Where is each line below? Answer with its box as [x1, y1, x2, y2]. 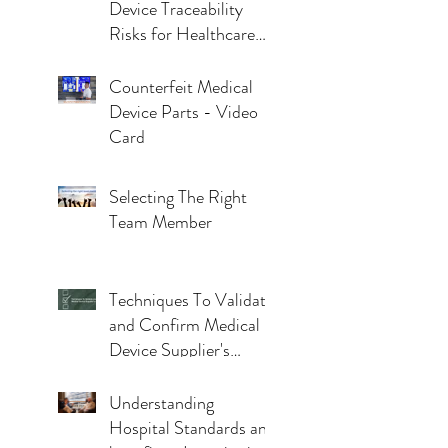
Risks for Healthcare [109, 20, 255, 47]
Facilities [109, 45, 172, 72]
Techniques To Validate [109, 286, 274, 313]
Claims [109, 361, 159, 388]
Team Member [109, 208, 212, 235]
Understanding [109, 389, 214, 416]
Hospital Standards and [109, 414, 276, 441]
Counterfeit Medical [109, 73, 253, 100]
